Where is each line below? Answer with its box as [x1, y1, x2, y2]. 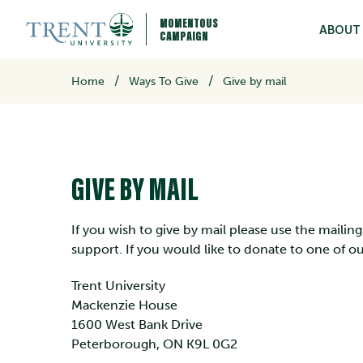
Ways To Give [129, 74, 199, 88]
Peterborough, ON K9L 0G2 [71, 335, 237, 352]
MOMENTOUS [160, 14, 218, 31]
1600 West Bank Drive [71, 316, 203, 332]
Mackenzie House [71, 297, 177, 313]
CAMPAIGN [160, 27, 208, 44]
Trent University [71, 277, 165, 293]
